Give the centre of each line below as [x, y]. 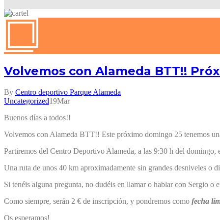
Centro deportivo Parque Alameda [68, 92]
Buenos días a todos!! [37, 117]
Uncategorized [27, 101]
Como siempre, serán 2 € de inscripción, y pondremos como [98, 201]
